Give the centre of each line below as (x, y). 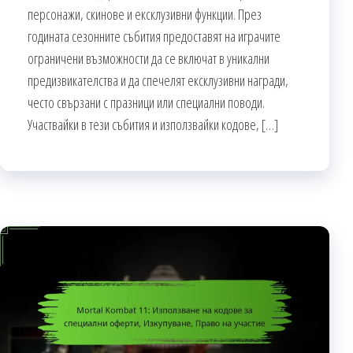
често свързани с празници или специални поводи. (146, 102)
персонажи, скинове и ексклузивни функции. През (145, 14)
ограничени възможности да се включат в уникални (149, 58)
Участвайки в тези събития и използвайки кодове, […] (153, 124)
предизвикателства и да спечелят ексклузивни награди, (158, 80)
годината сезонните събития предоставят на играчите (154, 36)
